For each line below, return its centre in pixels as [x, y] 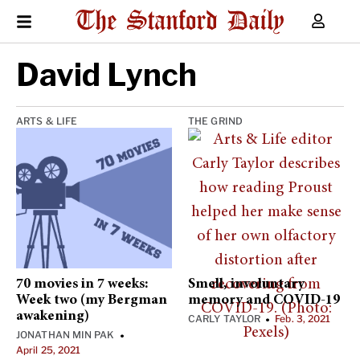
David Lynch [106, 75]
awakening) [53, 317]
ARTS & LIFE [47, 121]
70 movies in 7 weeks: [82, 284]
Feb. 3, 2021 [303, 319]
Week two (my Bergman [92, 301]
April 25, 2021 [49, 350]
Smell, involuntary [246, 284]
